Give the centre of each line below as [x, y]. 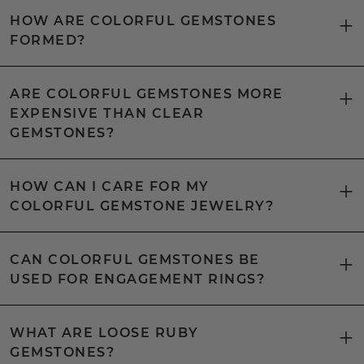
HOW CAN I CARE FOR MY [110, 186]
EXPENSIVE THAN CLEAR [107, 113]
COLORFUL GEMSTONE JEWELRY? [142, 206]
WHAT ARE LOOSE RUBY [104, 333]
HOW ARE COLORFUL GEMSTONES [143, 21]
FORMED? [48, 40]
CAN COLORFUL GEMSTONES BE [135, 260]
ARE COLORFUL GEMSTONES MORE [147, 94]
